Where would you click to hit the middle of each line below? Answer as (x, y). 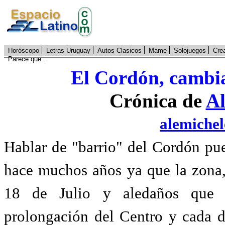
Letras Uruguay (68, 50)
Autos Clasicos (120, 50)
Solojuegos (190, 50)
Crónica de (157, 101)
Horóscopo (24, 50)
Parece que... (28, 59)
